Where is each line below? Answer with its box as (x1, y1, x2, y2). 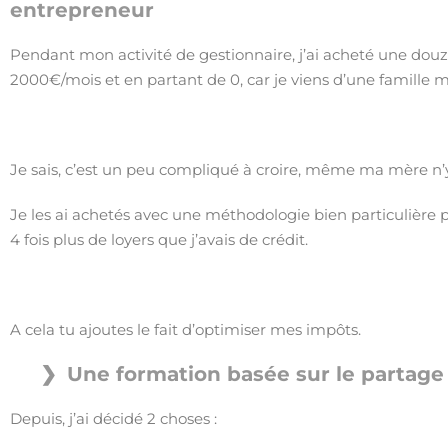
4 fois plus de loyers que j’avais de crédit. (10, 230, 308, 249)
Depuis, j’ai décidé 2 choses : (10, 409, 217, 428)
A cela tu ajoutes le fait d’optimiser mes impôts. (10, 320, 361, 339)
